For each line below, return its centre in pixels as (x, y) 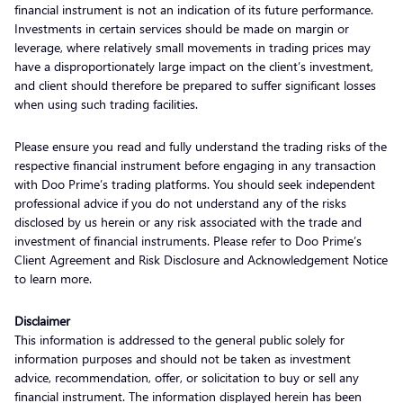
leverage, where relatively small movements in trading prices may (193, 47)
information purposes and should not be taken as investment (183, 358)
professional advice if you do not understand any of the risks (180, 202)
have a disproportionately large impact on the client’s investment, (194, 66)
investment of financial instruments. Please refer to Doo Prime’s (188, 240)
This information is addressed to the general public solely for (179, 339)
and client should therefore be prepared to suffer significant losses (195, 85)
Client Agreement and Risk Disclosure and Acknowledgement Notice (201, 259)
